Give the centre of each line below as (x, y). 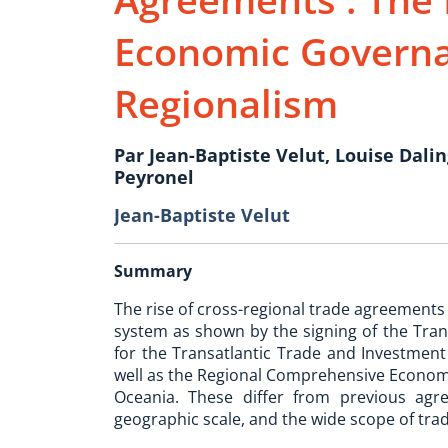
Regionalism (226, 103)
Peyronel (154, 177)
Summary (153, 271)
